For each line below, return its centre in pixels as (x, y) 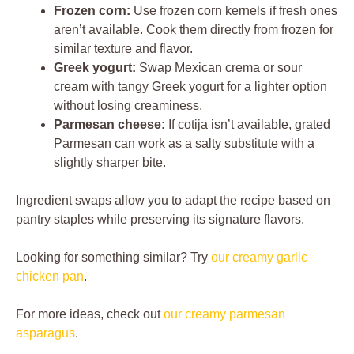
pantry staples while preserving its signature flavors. (160, 219)
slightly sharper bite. (110, 162)
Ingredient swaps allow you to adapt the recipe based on (173, 200)
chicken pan (50, 276)
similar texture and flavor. (123, 49)
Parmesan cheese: (109, 124)
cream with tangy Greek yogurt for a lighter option (190, 87)
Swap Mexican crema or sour (219, 68)
